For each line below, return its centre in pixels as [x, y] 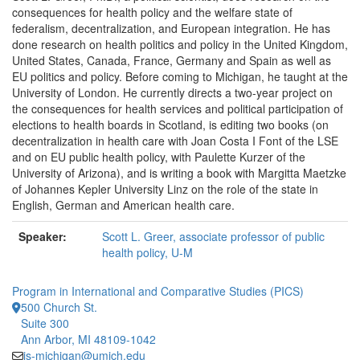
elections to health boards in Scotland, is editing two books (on [170, 125]
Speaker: [43, 236]
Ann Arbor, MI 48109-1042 [88, 339]
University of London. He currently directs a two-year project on [172, 92]
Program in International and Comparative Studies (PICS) [158, 291]
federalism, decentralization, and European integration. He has [171, 28]
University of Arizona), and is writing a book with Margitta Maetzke [179, 173]
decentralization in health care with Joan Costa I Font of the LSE [175, 141]
